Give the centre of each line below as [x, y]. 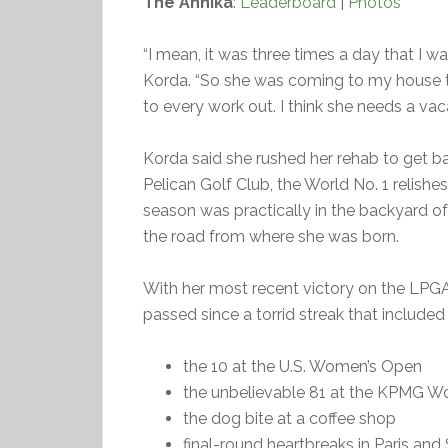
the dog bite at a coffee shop [289, 418]
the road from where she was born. [271, 236]
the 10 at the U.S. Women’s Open [302, 366]
